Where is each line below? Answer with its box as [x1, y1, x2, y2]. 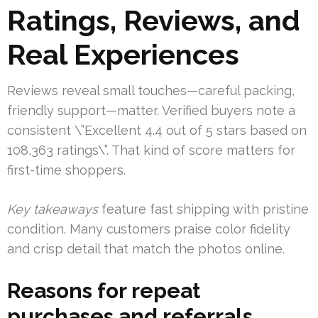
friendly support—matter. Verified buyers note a [7, 103, 295, 119]
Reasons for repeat [7, 278, 200, 304]
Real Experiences [7, 38, 239, 72]
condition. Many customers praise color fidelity [7, 221, 290, 237]
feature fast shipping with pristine [98, 202, 309, 217]
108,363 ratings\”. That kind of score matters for [7, 143, 295, 158]
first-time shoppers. [7, 163, 126, 178]
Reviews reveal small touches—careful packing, [7, 83, 295, 99]
